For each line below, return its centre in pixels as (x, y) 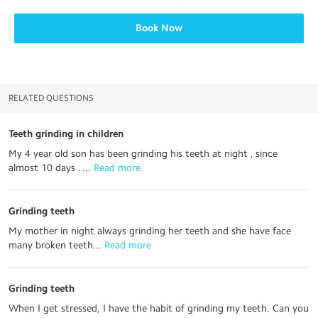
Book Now (159, 28)
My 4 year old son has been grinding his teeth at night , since (143, 154)
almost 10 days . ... (50, 168)
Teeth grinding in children (66, 134)
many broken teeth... (55, 245)
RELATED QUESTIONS (51, 98)
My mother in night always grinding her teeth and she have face (150, 231)
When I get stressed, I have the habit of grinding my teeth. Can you (159, 308)
